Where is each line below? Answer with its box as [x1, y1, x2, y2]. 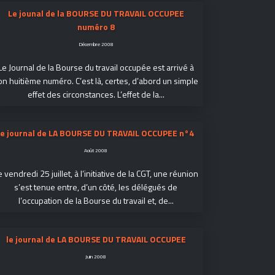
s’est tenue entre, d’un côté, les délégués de [14, 180, 177, 193]
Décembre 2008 [78, 40, 114, 48]
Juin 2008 [85, 252, 106, 260]
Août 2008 [84, 146, 107, 154]
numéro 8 [77, 20, 115, 33]
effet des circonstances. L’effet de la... [27, 88, 165, 101]
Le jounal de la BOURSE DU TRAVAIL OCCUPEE [7, 7, 184, 20]
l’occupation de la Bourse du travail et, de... [18, 194, 174, 207]
